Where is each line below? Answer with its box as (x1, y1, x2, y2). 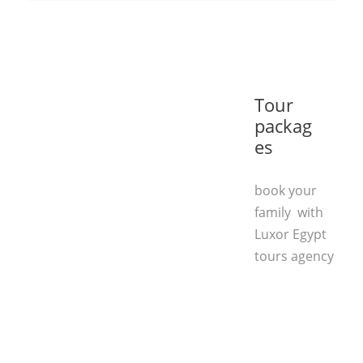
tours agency (254, 247, 334, 266)
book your (254, 181, 317, 200)
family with (254, 203, 323, 222)
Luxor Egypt (254, 225, 327, 244)
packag (254, 113, 312, 139)
